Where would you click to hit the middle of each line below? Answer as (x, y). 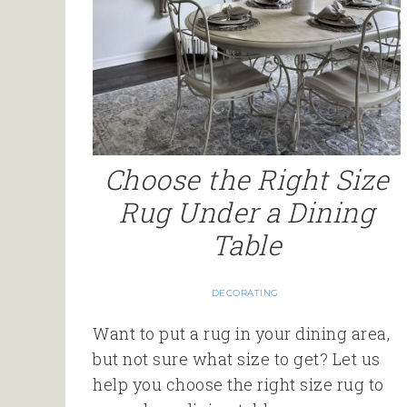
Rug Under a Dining (247, 213)
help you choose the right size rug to (238, 385)
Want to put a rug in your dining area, (241, 334)
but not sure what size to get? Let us (237, 359)
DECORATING (245, 293)
